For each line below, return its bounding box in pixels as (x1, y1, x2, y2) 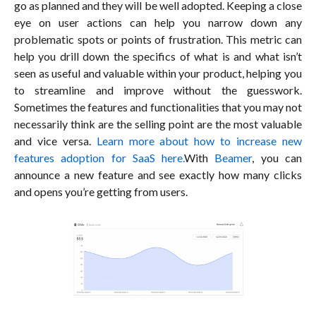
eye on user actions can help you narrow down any (14, 15, 302, 29)
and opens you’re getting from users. (14, 184, 188, 198)
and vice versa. (14, 133, 97, 147)
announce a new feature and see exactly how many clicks (14, 167, 302, 181)
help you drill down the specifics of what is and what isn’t (14, 49, 302, 63)
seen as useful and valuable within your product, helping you (14, 66, 302, 80)
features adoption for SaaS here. (14, 150, 185, 164)
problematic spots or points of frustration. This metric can (14, 32, 302, 46)
